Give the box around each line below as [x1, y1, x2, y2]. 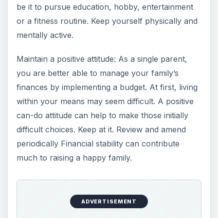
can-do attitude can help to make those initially [16, 110, 188, 121]
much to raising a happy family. [16, 153, 132, 163]
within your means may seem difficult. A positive [16, 96, 194, 107]
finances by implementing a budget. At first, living [16, 82, 198, 92]
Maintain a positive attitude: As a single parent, [16, 54, 187, 64]
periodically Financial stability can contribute [16, 139, 180, 149]
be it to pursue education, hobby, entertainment [16, 2, 193, 12]
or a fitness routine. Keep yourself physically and [16, 16, 198, 26]
